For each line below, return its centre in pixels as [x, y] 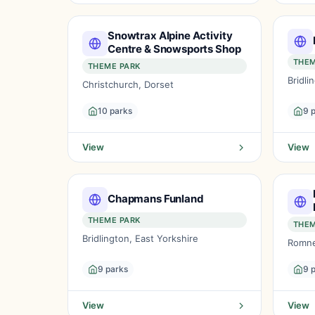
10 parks [115, 111]
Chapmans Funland [156, 198]
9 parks [113, 269]
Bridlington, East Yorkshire [140, 238]
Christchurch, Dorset [128, 84]
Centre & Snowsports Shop [174, 49]
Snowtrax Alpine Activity [170, 36]
